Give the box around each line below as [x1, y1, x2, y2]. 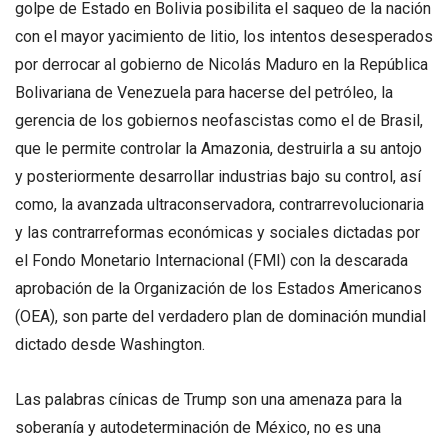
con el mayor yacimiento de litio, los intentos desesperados [15, 27, 433, 47]
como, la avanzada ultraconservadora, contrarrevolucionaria [15, 195, 424, 215]
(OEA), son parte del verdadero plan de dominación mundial [15, 307, 426, 327]
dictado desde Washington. [15, 335, 205, 355]
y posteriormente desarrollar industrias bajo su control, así [15, 167, 421, 187]
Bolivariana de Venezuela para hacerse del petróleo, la [15, 83, 393, 103]
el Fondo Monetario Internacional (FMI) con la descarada [15, 251, 408, 271]
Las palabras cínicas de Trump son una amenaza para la [15, 390, 402, 410]
